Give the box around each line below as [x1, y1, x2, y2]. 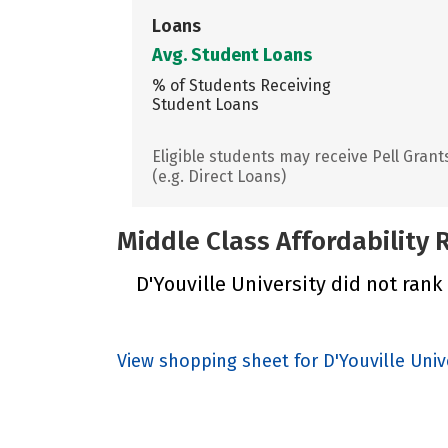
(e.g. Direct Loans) [152, 166, 286, 186]
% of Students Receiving [152, 75, 331, 95]
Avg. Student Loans [152, 43, 312, 66]
